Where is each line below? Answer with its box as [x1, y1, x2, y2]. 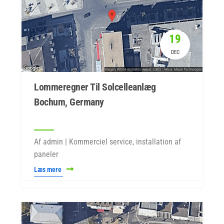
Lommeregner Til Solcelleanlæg [34, 81, 156, 93]
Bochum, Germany [34, 96, 104, 108]
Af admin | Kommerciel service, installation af [34, 137, 181, 146]
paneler [34, 149, 58, 159]
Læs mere [34, 165, 63, 173]
